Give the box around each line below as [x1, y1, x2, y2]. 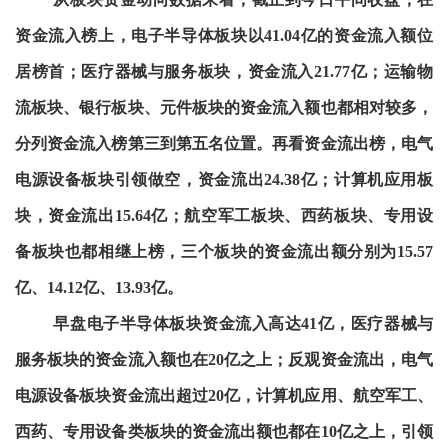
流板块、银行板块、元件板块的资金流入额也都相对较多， [14, 99, 434, 117]
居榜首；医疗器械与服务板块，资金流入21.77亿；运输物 [14, 63, 434, 81]
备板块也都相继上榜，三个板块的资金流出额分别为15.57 [14, 243, 434, 261]
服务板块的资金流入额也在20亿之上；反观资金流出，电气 [14, 351, 434, 369]
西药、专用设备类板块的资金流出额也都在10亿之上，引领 [14, 423, 434, 441]
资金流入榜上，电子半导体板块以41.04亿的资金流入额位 [14, 27, 434, 45]
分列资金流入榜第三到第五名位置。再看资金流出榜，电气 [14, 135, 434, 153]
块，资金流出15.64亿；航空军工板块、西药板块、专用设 [14, 207, 434, 225]
